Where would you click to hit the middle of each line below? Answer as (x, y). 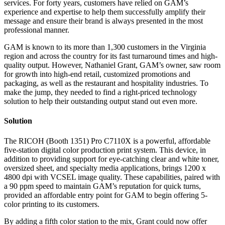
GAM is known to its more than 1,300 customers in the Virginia (105, 47)
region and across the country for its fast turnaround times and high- (111, 56)
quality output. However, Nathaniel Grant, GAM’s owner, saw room (112, 65)
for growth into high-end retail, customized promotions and (97, 74)
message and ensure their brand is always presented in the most (103, 21)
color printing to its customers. (52, 204)
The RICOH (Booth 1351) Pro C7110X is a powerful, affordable (107, 141)
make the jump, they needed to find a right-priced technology (100, 92)
